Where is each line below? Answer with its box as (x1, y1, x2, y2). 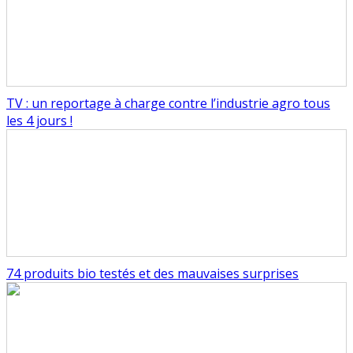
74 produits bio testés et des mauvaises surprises (6, 265, 299, 283)
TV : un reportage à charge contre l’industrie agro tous (6, 95, 330, 113)
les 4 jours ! (6, 112, 72, 130)
